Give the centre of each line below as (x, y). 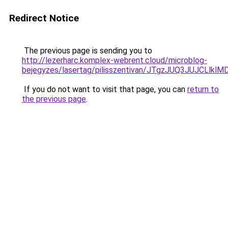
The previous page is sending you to (87, 51)
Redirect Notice (44, 18)
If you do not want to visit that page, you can (105, 89)
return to (203, 89)
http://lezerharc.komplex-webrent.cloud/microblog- (115, 60)
